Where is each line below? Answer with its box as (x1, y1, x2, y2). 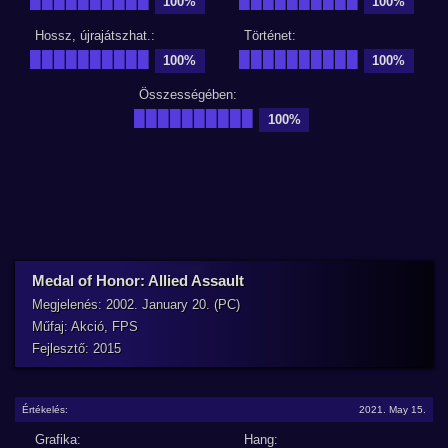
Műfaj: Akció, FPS (32, 319, 138, 334)
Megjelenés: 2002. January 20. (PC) (32, 297, 240, 312)
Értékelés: (22, 404, 68, 415)
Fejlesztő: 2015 (32, 341, 121, 356)
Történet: (243, 28, 296, 43)
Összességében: (139, 87, 237, 102)
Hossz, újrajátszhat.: (34, 28, 155, 43)
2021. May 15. (359, 404, 426, 415)
